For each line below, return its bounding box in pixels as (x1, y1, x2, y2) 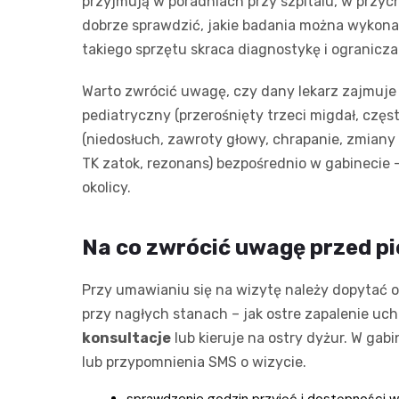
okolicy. (82, 178, 131, 196)
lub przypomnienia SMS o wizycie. (82, 353, 306, 370)
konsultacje (82, 329, 171, 346)
